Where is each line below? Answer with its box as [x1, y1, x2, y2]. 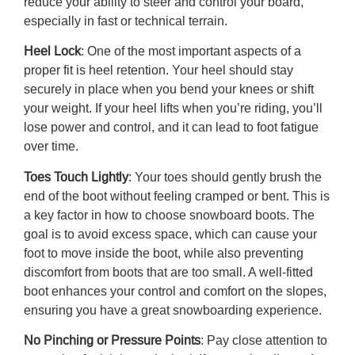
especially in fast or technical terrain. [24, 13, 227, 30]
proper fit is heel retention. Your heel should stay [24, 62, 293, 79]
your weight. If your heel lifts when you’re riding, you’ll [24, 100, 323, 117]
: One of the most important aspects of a [81, 43, 301, 60]
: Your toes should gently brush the [128, 168, 322, 185]
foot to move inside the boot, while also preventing [24, 244, 303, 261]
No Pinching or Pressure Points [24, 332, 200, 349]
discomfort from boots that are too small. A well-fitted [24, 263, 313, 281]
